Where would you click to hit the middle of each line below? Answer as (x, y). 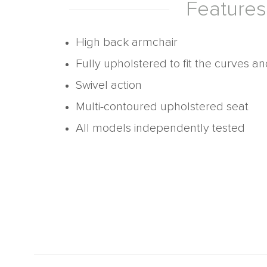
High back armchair (127, 42)
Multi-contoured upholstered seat (162, 107)
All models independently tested (160, 128)
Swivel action (109, 85)
